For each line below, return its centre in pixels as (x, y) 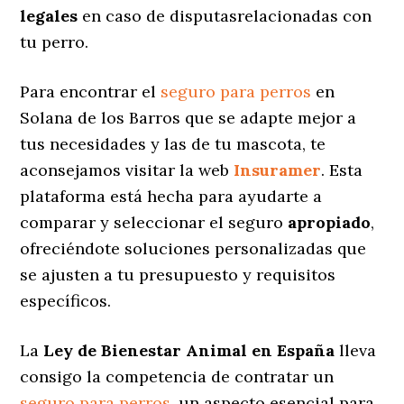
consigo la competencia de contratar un (177, 376)
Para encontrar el (91, 91)
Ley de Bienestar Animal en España (189, 350)
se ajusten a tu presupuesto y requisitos (178, 274)
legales (49, 15)
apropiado (330, 222)
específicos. (66, 300)
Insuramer (278, 170)
